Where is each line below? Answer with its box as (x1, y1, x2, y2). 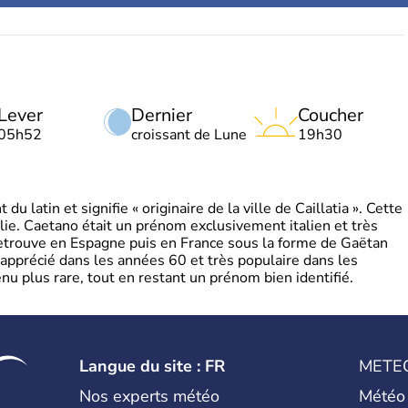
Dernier (131, 103, 192, 127)
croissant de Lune (131, 125, 247, 145)
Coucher (298, 103, 363, 127)
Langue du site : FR (79, 355, 226, 377)
